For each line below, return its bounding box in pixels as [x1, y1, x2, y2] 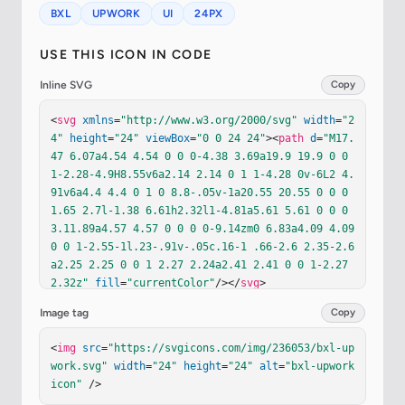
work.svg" [51, 360, 108, 373]
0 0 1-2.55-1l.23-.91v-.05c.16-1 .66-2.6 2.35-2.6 [51, 240, 354, 254]
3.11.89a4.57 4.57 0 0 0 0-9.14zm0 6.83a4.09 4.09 [51, 222, 354, 236]
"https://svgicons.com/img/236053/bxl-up [108, 342, 354, 355]
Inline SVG [40, 79, 92, 92]
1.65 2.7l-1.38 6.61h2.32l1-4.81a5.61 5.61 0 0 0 [51, 204, 348, 218]
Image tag [40, 306, 89, 320]
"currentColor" [127, 277, 215, 290]
